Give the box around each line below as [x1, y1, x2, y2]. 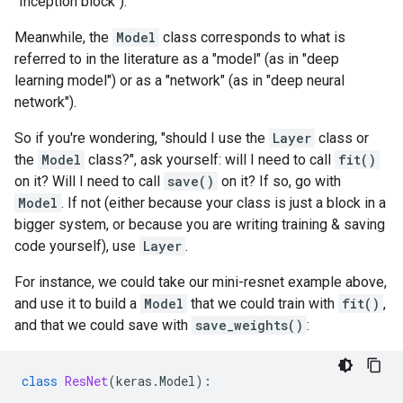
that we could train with [187, 295, 338, 312]
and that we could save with [14, 317, 192, 334]
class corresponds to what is [159, 29, 345, 46]
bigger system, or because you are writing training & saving [14, 216, 385, 233]
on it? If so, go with [218, 173, 341, 190]
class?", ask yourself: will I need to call [85, 151, 335, 168]
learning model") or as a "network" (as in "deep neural [14, 72, 345, 89]
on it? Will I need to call [14, 173, 164, 190]
